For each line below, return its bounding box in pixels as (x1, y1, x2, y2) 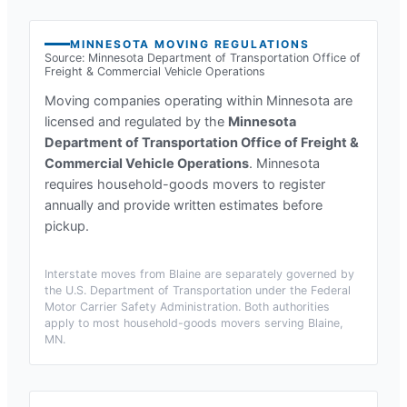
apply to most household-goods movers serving (45, 316, 308, 330)
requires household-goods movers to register (45, 176, 325, 193)
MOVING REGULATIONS (150, 37, 310, 51)
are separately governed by (201, 267, 354, 281)
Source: (45, 51, 88, 65)
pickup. (45, 218, 89, 234)
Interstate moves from (45, 267, 169, 281)
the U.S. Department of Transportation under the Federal (45, 283, 351, 297)
